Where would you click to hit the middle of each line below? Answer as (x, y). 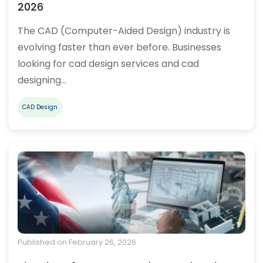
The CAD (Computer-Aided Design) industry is (124, 31)
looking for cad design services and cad (108, 63)
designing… (42, 80)
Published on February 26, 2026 (77, 242)
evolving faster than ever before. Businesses (119, 47)
